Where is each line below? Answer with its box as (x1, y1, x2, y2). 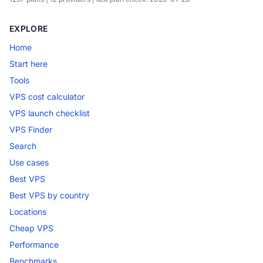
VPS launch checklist (9, 108, 90, 119)
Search (9, 141, 36, 151)
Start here (9, 59, 48, 69)
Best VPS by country (9, 190, 89, 201)
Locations (9, 207, 46, 217)
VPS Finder (9, 124, 52, 135)
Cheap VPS (9, 223, 53, 234)
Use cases (9, 157, 49, 168)
